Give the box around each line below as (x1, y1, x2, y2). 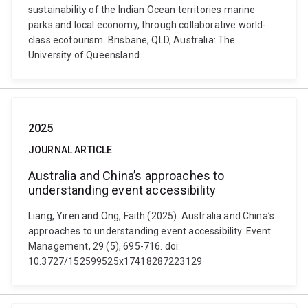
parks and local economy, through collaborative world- (28, 19, 267, 30)
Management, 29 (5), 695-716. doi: (28, 241, 181, 252)
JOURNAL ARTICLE (28, 144, 113, 155)
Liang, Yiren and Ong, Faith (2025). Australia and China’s (28, 210, 275, 221)
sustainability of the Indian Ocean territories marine (28, 4, 256, 15)
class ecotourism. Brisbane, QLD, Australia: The (28, 34, 236, 45)
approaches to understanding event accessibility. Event (28, 225, 272, 236)
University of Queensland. (28, 49, 142, 60)
